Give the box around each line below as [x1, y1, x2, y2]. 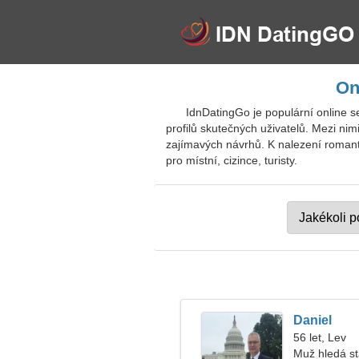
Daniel [293, 313, 332, 327]
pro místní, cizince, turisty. [166, 154, 297, 167]
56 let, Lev [293, 331, 346, 344]
